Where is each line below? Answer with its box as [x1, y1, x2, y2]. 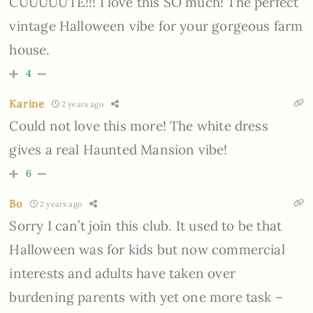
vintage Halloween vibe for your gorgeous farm [9, 17, 303, 35]
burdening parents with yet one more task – [9, 289, 283, 306]
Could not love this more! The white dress [9, 117, 268, 135]
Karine [9, 97, 45, 111]
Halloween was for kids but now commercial [9, 241, 285, 259]
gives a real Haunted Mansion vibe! [9, 141, 228, 159]
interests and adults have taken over [9, 265, 235, 282]
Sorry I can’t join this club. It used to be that [9, 217, 282, 235]
